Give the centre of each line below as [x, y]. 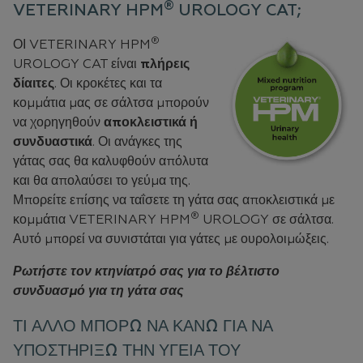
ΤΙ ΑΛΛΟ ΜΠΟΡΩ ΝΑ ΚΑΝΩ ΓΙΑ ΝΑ [143, 327]
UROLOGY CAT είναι [77, 65]
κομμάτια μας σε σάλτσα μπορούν [111, 104]
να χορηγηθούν [58, 123]
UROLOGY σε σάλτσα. [267, 220]
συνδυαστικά [53, 143]
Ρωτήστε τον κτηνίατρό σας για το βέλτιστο [146, 272]
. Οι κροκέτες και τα [108, 84]
